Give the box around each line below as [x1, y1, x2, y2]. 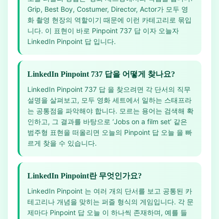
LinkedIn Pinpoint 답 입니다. [27, 37, 116, 45]
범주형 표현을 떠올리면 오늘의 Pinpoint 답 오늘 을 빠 [27, 128, 192, 136]
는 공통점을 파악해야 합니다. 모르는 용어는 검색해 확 [27, 107, 194, 115]
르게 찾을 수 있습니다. [27, 139, 97, 147]
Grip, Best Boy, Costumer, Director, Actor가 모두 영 [27, 5, 188, 13]
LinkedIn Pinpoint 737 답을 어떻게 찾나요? [27, 70, 175, 78]
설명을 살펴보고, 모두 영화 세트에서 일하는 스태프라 [27, 96, 192, 104]
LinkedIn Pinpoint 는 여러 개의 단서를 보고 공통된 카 [27, 187, 192, 195]
